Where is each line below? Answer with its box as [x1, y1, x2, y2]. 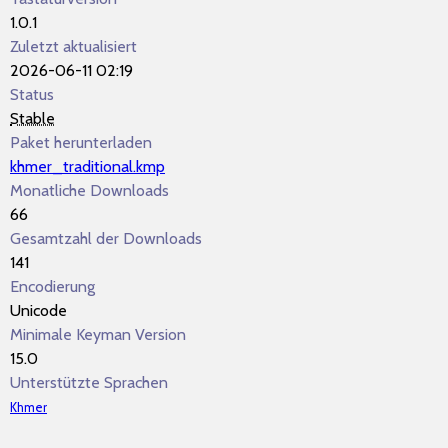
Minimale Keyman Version [10, 325, 186, 344]
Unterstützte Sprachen [10, 373, 168, 392]
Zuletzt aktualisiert [10, 37, 137, 56]
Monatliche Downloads [10, 181, 169, 200]
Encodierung [10, 277, 95, 296]
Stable [10, 109, 55, 128]
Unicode [10, 301, 67, 320]
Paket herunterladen [10, 133, 152, 152]
